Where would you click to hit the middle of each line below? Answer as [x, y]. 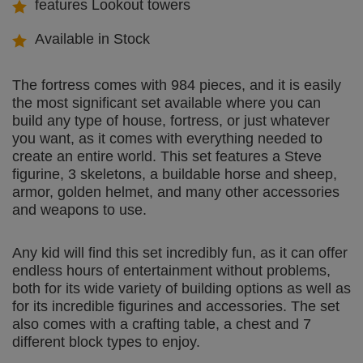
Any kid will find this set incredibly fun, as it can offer [180, 253]
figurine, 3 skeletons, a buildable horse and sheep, [175, 175]
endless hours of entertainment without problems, [171, 271]
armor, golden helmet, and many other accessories [176, 192]
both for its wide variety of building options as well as [181, 289]
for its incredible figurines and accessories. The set [176, 307]
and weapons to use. [79, 210]
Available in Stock [92, 39]
